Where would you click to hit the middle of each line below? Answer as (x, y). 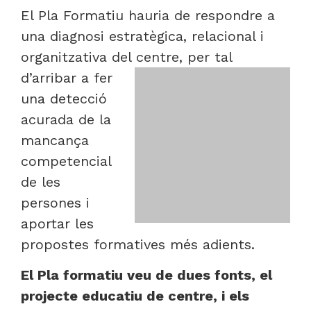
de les (41, 182)
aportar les (57, 223)
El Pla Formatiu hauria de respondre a (148, 15)
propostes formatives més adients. (138, 244)
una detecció (64, 98)
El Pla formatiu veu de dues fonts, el (146, 275)
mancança (55, 140)
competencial (66, 161)
